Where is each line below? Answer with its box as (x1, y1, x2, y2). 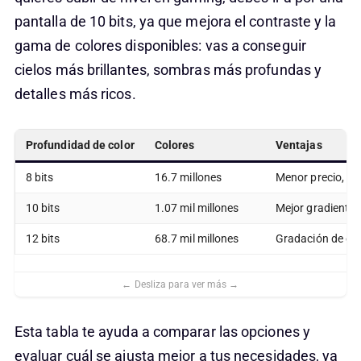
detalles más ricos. (14, 85, 136, 102)
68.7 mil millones (154, 232, 239, 245)
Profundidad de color (25, 139, 135, 151)
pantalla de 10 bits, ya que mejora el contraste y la (14, 13, 337, 30)
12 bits (25, 232, 60, 245)
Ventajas (275, 139, 322, 151)
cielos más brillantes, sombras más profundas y (14, 61, 322, 78)
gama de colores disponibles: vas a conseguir (14, 37, 306, 54)
